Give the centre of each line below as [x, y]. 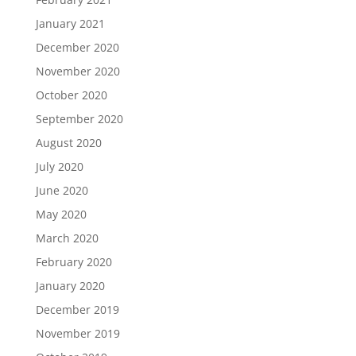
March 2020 [67, 238]
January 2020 [70, 286]
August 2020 [68, 143]
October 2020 [71, 95]
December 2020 [77, 47]
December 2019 [77, 310]
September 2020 [79, 119]
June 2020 [62, 190]
